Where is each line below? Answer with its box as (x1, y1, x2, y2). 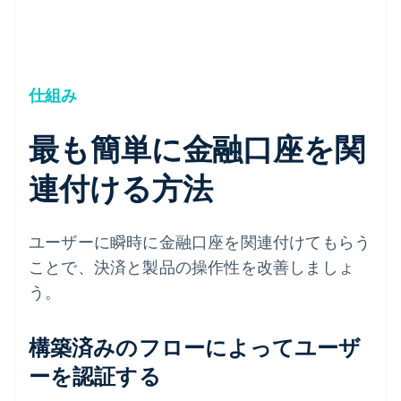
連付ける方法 (29, 167, 213, 207)
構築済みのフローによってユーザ (29, 332, 362, 361)
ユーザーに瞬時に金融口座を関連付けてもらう (29, 230, 371, 252)
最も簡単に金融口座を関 (29, 128, 365, 167)
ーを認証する (29, 361, 161, 389)
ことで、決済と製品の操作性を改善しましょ (29, 255, 354, 277)
